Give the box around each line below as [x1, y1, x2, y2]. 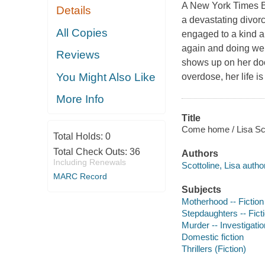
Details [56, 4, 92, 17]
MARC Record [53, 171, 107, 181]
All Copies [56, 26, 108, 39]
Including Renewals [53, 157, 126, 167]
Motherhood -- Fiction [181, 196, 264, 206]
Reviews [56, 49, 101, 62]
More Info [56, 93, 105, 106]
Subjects [181, 185, 221, 195]
